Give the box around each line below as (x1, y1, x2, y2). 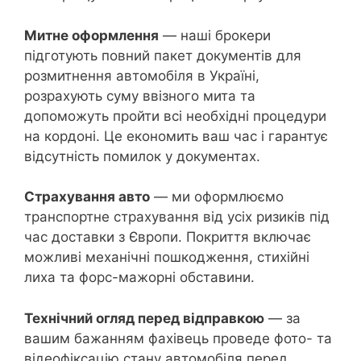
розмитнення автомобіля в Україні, (24, 67, 259, 84)
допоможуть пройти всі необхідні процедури (24, 107, 326, 124)
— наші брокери (159, 27, 271, 44)
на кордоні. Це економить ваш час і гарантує (24, 127, 328, 144)
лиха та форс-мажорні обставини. (24, 269, 255, 286)
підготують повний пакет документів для (24, 47, 301, 64)
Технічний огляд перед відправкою (24, 309, 264, 326)
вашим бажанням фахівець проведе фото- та (24, 330, 332, 346)
